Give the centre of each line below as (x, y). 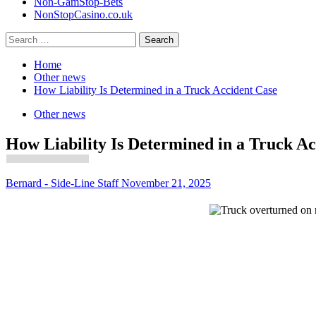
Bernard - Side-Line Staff (63, 183)
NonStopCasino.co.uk (83, 14)
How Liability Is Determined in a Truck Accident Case (156, 90)
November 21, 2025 (166, 183)
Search (20, 38)
